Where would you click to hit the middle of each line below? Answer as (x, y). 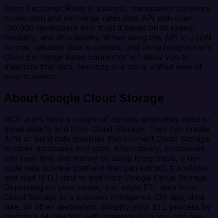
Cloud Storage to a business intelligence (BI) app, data (104, 197)
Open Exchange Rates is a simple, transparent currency (107, 8)
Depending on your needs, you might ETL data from (100, 188)
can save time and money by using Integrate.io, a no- (102, 158)
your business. (31, 76)
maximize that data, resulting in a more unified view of (103, 66)
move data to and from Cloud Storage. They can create (107, 129)
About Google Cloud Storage (84, 98)
